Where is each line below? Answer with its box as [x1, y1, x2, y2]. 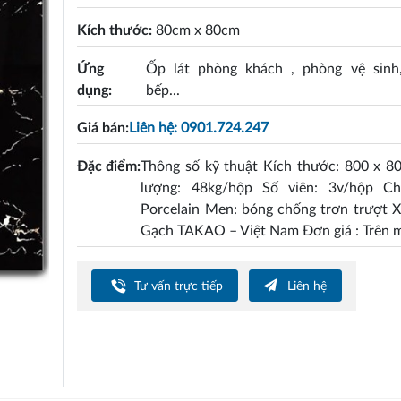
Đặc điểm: [77, 158, 141, 174]
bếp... [145, 82, 180, 98]
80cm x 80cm [156, 22, 241, 38]
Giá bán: [77, 121, 130, 136]
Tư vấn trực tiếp [131, 278, 224, 293]
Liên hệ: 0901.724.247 [129, 121, 269, 136]
